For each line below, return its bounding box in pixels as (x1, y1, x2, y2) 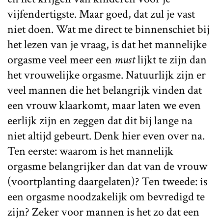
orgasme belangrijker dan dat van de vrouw (7, 158, 207, 174)
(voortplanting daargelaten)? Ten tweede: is (7, 173, 207, 189)
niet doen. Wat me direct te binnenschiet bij (7, 21, 210, 37)
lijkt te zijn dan (135, 52, 207, 67)
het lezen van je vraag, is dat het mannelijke (7, 36, 207, 52)
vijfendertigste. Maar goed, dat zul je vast (7, 6, 195, 22)
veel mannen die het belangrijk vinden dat (7, 82, 202, 98)
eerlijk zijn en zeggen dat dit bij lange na (7, 112, 192, 128)
